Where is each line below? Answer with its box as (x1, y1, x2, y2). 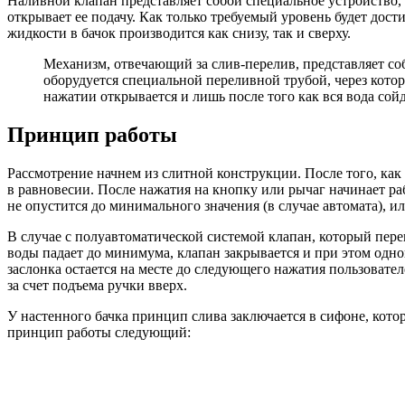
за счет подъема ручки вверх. (7, 278, 187, 294)
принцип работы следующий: (7, 325, 191, 341)
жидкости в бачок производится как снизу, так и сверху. (7, 25, 351, 42)
